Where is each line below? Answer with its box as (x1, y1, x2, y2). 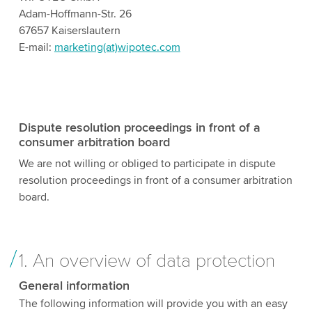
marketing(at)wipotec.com (54, 40, 180, 54)
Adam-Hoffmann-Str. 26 (18, 6, 132, 21)
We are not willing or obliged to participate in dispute (18, 156, 276, 171)
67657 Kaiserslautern (18, 23, 120, 38)
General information (18, 277, 130, 293)
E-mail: (18, 40, 54, 54)
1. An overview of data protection (18, 249, 275, 272)
